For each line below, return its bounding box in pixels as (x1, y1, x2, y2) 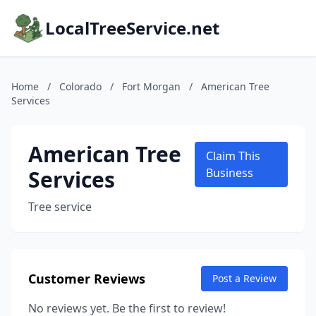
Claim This (205, 148, 260, 164)
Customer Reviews (28, 270, 145, 287)
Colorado (59, 80, 102, 93)
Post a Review (212, 272, 276, 285)
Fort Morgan (122, 80, 181, 93)
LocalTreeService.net (45, 16, 219, 39)
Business (205, 165, 253, 181)
